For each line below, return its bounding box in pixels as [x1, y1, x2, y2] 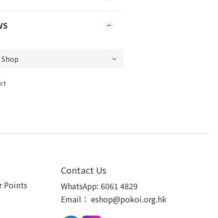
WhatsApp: [61, 180, 101, 192]
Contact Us [61, 163, 106, 176]
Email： [61, 193, 89, 205]
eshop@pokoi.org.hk [91, 193, 166, 205]
